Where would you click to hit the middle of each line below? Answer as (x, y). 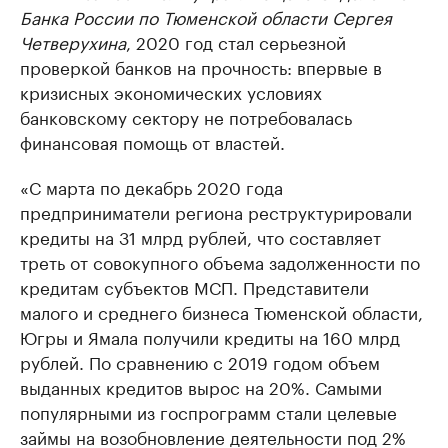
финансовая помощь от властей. (152, 141)
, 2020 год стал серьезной (236, 41)
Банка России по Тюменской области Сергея (206, 16)
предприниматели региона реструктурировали (216, 211)
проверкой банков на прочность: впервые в (201, 66)
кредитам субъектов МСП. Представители (194, 286)
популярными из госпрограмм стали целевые (208, 411)
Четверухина (73, 41)
